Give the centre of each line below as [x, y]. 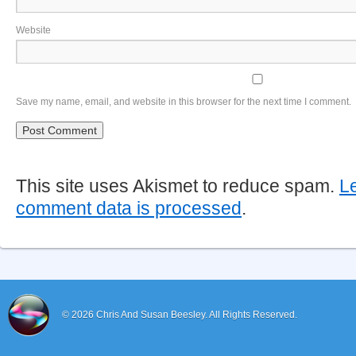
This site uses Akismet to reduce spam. [178, 186]
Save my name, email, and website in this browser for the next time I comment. [184, 102]
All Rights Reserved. [253, 315]
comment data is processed [129, 208]
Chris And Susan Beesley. [153, 315]
